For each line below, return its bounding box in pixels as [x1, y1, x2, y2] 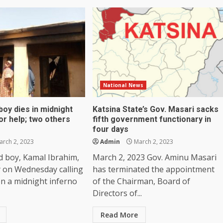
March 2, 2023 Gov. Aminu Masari [92, 151, 217, 163]
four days [92, 124, 128, 134]
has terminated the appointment [92, 163, 215, 175]
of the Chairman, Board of [92, 175, 190, 187]
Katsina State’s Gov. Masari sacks [92, 104, 219, 114]
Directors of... [92, 187, 142, 199]
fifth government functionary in [92, 114, 211, 124]
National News [103, 81, 144, 89]
